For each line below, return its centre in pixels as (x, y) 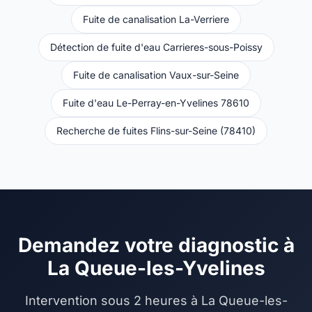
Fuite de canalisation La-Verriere (156, 19)
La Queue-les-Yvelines (156, 268)
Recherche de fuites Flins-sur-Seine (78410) (156, 131)
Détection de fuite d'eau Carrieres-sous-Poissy (156, 47)
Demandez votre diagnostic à (156, 245)
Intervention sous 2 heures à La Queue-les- (156, 301)
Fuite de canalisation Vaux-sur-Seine (156, 75)
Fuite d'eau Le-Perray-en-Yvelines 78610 (156, 103)
